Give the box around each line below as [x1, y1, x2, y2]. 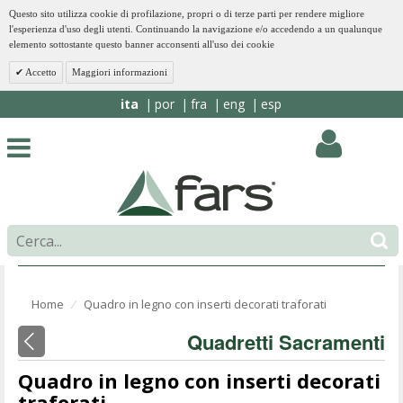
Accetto [23, 67, 57, 77]
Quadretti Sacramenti [186, 327, 385, 357]
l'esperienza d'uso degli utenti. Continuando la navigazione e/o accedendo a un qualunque [9, 23, 382, 34]
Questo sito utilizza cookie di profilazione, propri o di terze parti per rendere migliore [9, 8, 364, 19]
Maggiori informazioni [72, 67, 167, 77]
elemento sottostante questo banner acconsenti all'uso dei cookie [9, 39, 274, 49]
